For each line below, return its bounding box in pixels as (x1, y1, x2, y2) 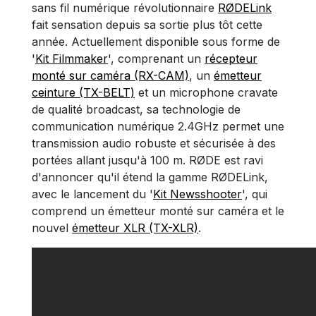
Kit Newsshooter (153, 187, 242, 201)
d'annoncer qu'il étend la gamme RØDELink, (32, 170, 268, 184)
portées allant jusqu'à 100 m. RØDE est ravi (32, 153, 263, 167)
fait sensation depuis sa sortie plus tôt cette (32, 18, 262, 32)
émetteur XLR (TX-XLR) (72, 221, 198, 235)
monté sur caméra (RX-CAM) (32, 68, 189, 83)
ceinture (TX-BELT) (32, 85, 135, 99)
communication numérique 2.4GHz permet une (32, 119, 284, 133)
